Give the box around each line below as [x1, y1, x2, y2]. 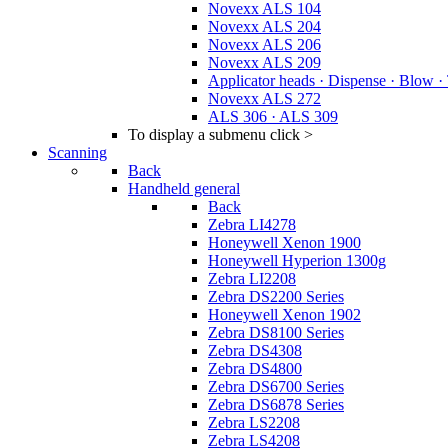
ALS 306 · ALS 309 [208, 108, 338, 125]
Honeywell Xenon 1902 [208, 306, 361, 323]
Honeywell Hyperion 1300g [208, 252, 386, 269]
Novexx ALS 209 [208, 54, 321, 71]
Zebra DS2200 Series [208, 288, 344, 305]
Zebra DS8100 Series [208, 324, 344, 341]
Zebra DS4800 [208, 360, 302, 377]
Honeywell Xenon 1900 [208, 234, 361, 251]
